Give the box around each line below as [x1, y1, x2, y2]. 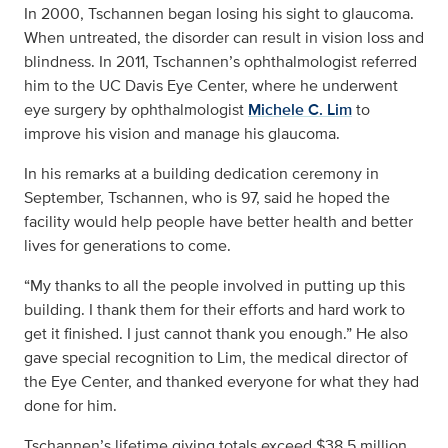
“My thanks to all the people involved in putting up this [24, 274, 405, 298]
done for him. [24, 394, 117, 418]
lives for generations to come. [24, 234, 231, 258]
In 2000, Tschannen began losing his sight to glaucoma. [24, 2, 414, 26]
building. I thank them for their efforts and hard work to [24, 298, 405, 322]
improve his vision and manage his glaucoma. [24, 122, 340, 146]
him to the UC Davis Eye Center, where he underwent [24, 74, 398, 98]
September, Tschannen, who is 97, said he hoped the [24, 186, 390, 210]
